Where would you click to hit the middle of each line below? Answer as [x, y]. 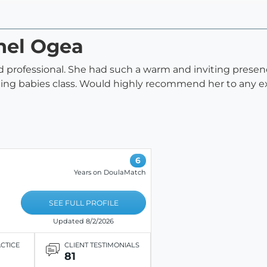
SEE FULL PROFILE [83, 203]
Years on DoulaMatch [110, 172]
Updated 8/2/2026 [84, 221]
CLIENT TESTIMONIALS [102, 245]
